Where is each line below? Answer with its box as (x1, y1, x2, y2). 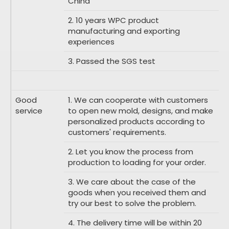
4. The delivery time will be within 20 (68, 217, 202, 228)
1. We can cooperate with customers (68, 94, 208, 105)
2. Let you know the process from (68, 146, 193, 157)
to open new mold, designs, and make (68, 105, 213, 116)
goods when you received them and (68, 187, 206, 198)
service (15, 105, 42, 116)
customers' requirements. (68, 126, 166, 138)
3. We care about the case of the (68, 176, 196, 187)
